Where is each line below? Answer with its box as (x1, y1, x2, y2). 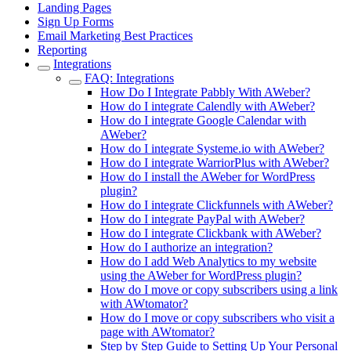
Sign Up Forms (38, 15, 114, 28)
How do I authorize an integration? (100, 241, 273, 254)
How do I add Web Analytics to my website (100, 255, 317, 268)
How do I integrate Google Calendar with (100, 114, 306, 127)
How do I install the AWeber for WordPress (100, 170, 315, 183)
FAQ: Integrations (85, 71, 174, 85)
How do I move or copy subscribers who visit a (100, 311, 335, 324)
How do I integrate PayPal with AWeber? (100, 212, 305, 226)
